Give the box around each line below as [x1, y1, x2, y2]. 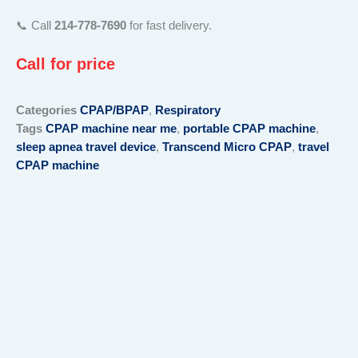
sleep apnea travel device [16, 141, 156, 154]
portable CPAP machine [183, 122, 316, 136]
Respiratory [155, 104, 221, 117]
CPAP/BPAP [80, 104, 149, 117]
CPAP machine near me [46, 122, 177, 136]
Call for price [16, 55, 115, 74]
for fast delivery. [126, 18, 212, 32]
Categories [16, 104, 77, 117]
